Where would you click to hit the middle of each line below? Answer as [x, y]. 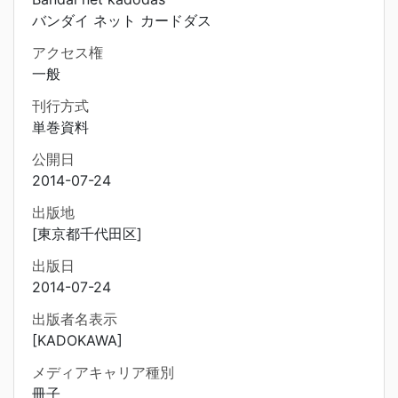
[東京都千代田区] [87, 234]
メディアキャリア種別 [103, 372]
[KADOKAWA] [77, 340]
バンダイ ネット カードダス [122, 20]
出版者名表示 [75, 319]
